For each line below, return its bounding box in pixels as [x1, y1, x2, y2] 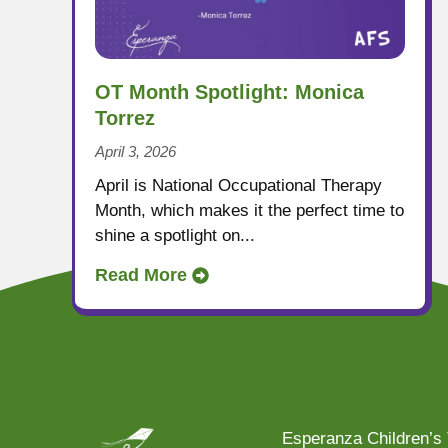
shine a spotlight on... [95, 225, 255, 245]
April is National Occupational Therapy [95, 175, 382, 195]
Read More [95, 264, 187, 285]
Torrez [95, 106, 155, 129]
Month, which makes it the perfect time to [95, 200, 404, 220]
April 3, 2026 [95, 142, 176, 160]
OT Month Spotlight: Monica [95, 80, 364, 103]
